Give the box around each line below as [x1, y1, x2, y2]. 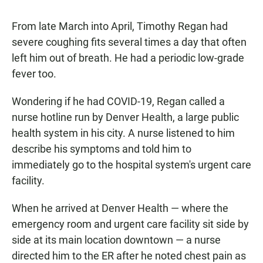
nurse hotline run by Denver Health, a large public [12, 111, 239, 124]
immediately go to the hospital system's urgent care [12, 159, 251, 171]
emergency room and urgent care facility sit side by [12, 218, 249, 231]
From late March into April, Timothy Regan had [12, 20, 228, 33]
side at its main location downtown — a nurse [12, 234, 221, 247]
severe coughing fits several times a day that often [12, 36, 247, 49]
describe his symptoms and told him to [12, 143, 191, 156]
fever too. [12, 68, 56, 80]
